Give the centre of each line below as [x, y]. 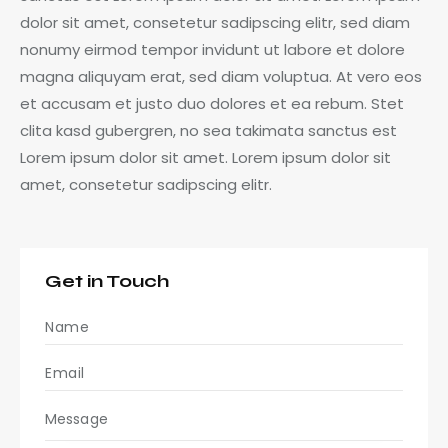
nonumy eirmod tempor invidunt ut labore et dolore [212, 50]
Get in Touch [107, 281]
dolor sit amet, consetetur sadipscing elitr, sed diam [215, 23]
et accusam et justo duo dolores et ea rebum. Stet [212, 104]
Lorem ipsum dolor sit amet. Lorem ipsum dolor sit [205, 158]
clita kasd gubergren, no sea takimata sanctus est [208, 131]
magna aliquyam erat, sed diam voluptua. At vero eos [221, 77]
